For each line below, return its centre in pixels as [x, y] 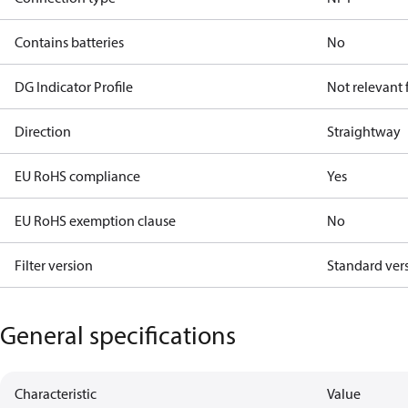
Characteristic [56, 393]
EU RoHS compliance [77, 176]
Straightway [364, 131]
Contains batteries [69, 42]
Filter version [54, 265]
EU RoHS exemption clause [95, 220]
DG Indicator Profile [74, 87]
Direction [43, 131]
